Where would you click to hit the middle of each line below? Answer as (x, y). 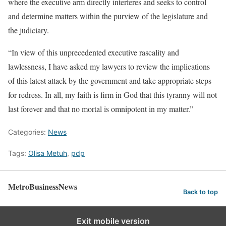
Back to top (201, 192)
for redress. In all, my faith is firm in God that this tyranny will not (112, 95)
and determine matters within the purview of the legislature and (108, 16)
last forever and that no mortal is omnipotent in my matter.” (101, 109)
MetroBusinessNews (43, 186)
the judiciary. (29, 30)
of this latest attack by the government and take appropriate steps (110, 80)
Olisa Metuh (48, 153)
